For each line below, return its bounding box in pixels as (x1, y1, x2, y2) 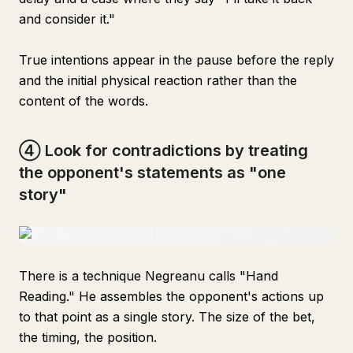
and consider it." (19, 11, 115, 27)
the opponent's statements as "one (19, 163, 286, 182)
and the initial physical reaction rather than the (19, 72, 297, 88)
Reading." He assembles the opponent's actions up (19, 288, 324, 304)
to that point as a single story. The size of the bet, (19, 309, 315, 325)
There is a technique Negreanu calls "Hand (19, 268, 278, 284)
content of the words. (19, 93, 148, 109)
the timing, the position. (19, 329, 157, 345)
